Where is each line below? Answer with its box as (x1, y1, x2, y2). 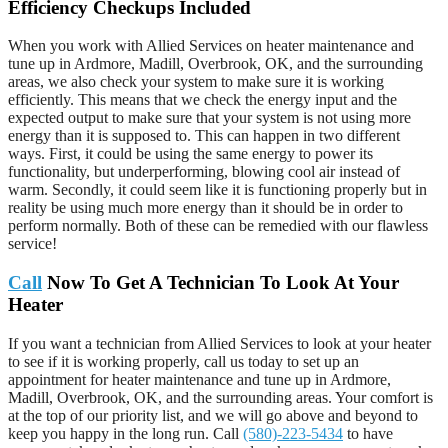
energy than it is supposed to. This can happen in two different (8, 127, 400, 145)
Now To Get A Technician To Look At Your (42, 272, 399, 294)
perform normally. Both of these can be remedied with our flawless (8, 217, 428, 235)
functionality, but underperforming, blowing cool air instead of (8, 163, 400, 181)
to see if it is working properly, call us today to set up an (8, 352, 359, 370)
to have (343, 424, 393, 442)
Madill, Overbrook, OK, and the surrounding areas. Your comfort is (8, 388, 433, 406)
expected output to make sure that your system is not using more (8, 109, 411, 127)
